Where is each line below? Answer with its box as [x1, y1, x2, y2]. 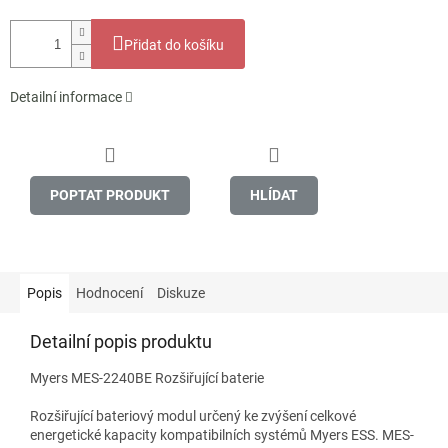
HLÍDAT [250, 186, 298, 203]
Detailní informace [10, 89, 122, 106]
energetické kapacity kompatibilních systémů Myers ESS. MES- [30, 426, 414, 443]
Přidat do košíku [124, 37, 224, 54]
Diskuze [157, 284, 205, 301]
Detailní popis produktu [30, 330, 212, 352]
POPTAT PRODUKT [50, 186, 170, 203]
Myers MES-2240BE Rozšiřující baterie [30, 369, 264, 386]
